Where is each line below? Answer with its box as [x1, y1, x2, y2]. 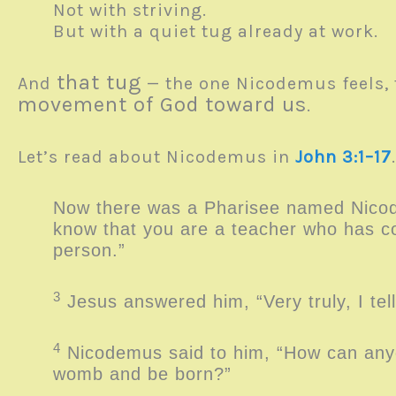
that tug [57, 70, 141, 95]
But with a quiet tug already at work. [53, 21, 389, 42]
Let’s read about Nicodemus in [18, 147, 295, 167]
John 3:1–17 [295, 147, 392, 167]
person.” [53, 240, 126, 260]
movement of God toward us [18, 92, 307, 117]
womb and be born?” [53, 364, 238, 384]
